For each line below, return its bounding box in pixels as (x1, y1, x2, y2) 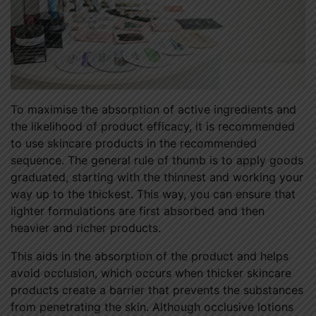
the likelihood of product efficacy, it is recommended (11, 119, 295, 134)
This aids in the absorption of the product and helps (11, 249, 288, 264)
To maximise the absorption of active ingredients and (11, 102, 296, 117)
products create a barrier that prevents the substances (11, 283, 303, 298)
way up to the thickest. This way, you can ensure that (11, 187, 296, 202)
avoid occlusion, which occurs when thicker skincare (11, 266, 291, 281)
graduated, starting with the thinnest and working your (11, 170, 303, 185)
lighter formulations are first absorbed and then (11, 204, 265, 219)
